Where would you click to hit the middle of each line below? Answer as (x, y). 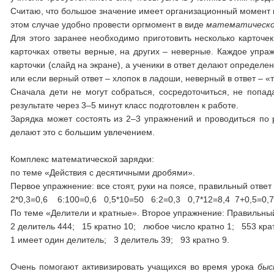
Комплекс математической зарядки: (83, 159)
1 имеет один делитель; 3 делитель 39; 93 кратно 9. (120, 240)
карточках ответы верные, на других (87, 51)
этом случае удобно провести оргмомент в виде (109, 24)
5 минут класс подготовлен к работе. (165, 105)
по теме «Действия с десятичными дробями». (103, 172)
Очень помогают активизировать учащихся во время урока (134, 267)
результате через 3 (49, 105)
